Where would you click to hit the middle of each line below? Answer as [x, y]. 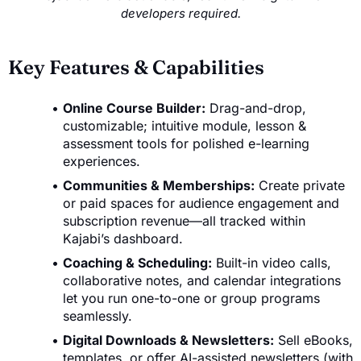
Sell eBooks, [313, 340]
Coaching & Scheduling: [137, 262]
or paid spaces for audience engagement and [201, 203]
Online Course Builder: [134, 108]
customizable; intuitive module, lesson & [185, 125]
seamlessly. [98, 315]
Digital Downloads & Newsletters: [168, 340]
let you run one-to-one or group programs [191, 298]
